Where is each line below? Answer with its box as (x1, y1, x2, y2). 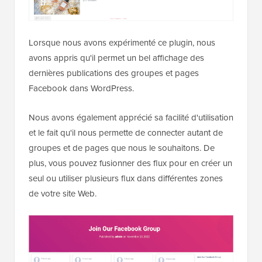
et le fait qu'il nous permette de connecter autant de (29, 126, 223, 139)
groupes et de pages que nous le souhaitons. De (29, 141, 215, 154)
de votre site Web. (29, 187, 96, 200)
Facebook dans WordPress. (29, 81, 134, 95)
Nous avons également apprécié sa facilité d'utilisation (29, 111, 233, 124)
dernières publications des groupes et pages (29, 66, 199, 80)
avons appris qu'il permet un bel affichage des (29, 51, 204, 64)
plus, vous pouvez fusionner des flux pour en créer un (29, 156, 232, 170)
